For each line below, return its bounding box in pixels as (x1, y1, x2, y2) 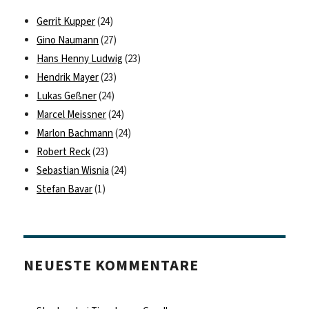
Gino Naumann (37, 33, 99, 48)
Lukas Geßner (37, 89, 97, 103)
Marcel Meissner (37, 108, 107, 122)
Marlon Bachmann (37, 126, 114, 141)
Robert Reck (37, 145, 91, 159)
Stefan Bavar (37, 182, 93, 197)
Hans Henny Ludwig (37, 52, 123, 66)
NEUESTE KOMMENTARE (23, 255, 199, 276)
